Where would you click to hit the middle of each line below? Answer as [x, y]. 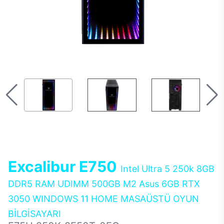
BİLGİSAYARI [34, 214]
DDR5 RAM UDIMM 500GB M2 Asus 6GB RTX [104, 184]
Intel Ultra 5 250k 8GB [167, 169]
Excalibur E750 [64, 166]
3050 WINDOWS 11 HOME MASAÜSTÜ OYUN [103, 199]
